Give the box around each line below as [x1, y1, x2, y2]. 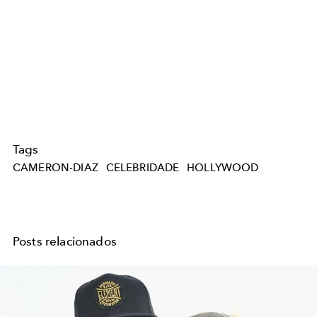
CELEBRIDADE [105, 161, 180, 174]
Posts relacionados [13, 234, 117, 249]
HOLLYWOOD [187, 161, 259, 174]
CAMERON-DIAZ [13, 161, 98, 174]
